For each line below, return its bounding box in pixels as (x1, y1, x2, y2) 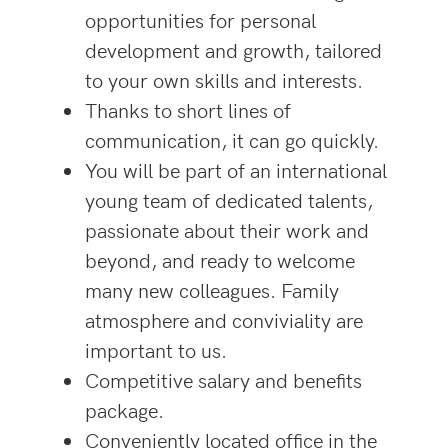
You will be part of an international (85, 156, 387, 184)
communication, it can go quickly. (85, 126, 379, 154)
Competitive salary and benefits (85, 366, 362, 394)
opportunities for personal (85, 6, 316, 34)
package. (85, 396, 164, 424)
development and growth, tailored (85, 36, 382, 64)
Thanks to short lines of (85, 96, 291, 124)
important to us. (85, 336, 227, 364)
